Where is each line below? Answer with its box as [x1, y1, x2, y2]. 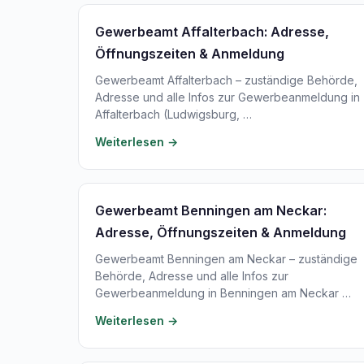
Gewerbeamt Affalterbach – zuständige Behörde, [95, 73, 357, 87]
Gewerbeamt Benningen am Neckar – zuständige [95, 252, 357, 266]
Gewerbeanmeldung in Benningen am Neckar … [95, 286, 351, 300]
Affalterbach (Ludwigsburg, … [95, 107, 252, 121]
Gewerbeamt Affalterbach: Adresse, [95, 24, 329, 40]
